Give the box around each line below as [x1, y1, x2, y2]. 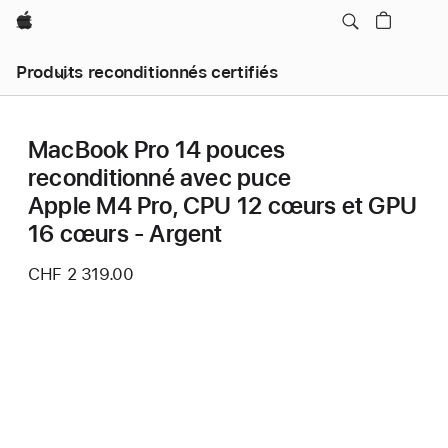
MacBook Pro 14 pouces [28, 135, 286, 164]
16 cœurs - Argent [28, 219, 223, 248]
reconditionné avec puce [28, 163, 291, 192]
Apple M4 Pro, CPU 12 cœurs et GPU [28, 191, 418, 220]
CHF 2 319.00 [28, 264, 134, 284]
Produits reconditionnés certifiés [16, 62, 278, 82]
